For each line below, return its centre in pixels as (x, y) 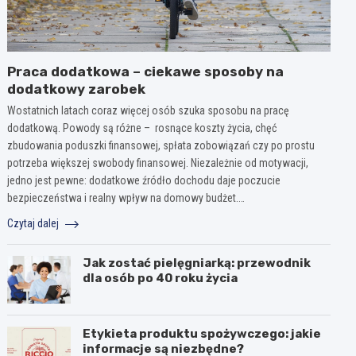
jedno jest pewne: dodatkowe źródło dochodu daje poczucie (144, 181)
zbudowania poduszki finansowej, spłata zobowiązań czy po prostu (161, 146)
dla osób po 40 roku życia (161, 279)
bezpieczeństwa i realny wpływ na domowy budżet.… (126, 198)
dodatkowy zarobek (77, 89)
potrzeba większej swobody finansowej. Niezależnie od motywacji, (158, 163)
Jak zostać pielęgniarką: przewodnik (197, 263)
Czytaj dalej (35, 224)
